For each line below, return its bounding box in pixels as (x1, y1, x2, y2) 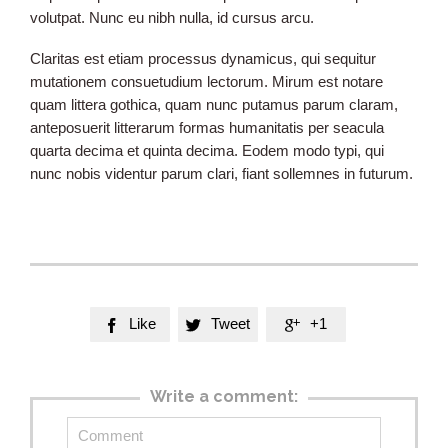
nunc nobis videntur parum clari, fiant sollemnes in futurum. (30, 165, 413, 183)
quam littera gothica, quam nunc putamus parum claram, (30, 96, 398, 114)
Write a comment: (150, 387, 298, 407)
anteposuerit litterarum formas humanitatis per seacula (30, 119, 384, 137)
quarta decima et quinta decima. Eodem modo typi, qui (30, 142, 384, 160)
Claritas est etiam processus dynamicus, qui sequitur (30, 50, 376, 68)
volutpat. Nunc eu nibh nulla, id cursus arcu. (30, 9, 314, 27)
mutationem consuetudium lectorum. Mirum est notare (30, 73, 383, 91)
